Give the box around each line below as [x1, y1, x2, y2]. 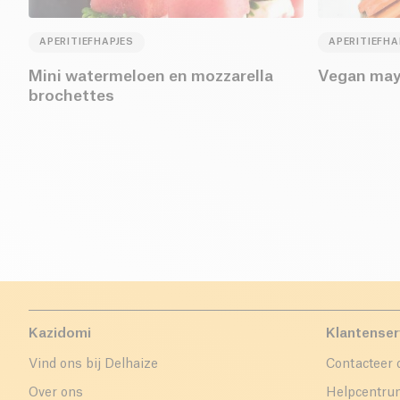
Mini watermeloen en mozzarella [29, 69, 273, 85]
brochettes [29, 88, 114, 104]
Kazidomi [29, 327, 91, 341]
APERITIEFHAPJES [39, 37, 134, 47]
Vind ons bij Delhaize [29, 358, 158, 371]
